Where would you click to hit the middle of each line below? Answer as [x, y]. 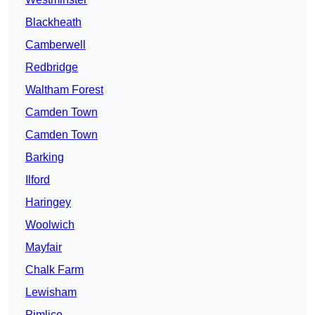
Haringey [48, 202]
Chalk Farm [54, 270]
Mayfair [44, 247]
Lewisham [51, 292]
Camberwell [56, 45]
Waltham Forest [64, 90]
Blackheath [53, 22]
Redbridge [52, 67]
